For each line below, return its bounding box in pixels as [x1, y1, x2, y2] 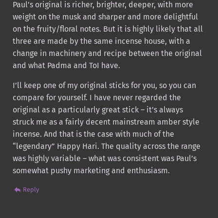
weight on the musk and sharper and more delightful [12, 12, 198, 22]
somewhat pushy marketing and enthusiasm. [12, 166, 170, 176]
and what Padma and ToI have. [12, 61, 120, 71]
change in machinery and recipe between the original [12, 49, 202, 58]
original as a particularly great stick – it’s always [12, 105, 183, 115]
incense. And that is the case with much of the [12, 129, 174, 139]
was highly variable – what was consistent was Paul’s [12, 154, 197, 163]
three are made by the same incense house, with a [12, 36, 190, 46]
